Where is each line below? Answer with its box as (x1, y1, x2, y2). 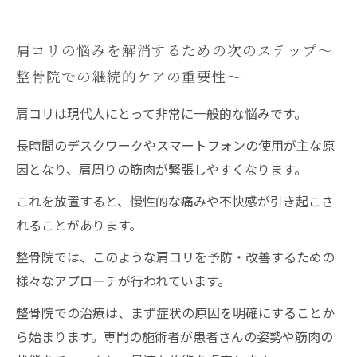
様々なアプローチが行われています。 (16, 271, 230, 290)
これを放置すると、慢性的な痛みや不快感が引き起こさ (16, 191, 334, 210)
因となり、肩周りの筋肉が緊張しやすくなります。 (16, 159, 307, 178)
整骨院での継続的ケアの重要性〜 (16, 66, 243, 86)
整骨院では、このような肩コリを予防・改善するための (16, 247, 335, 266)
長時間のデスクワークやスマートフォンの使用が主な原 (16, 135, 335, 155)
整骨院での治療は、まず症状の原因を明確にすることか (16, 303, 335, 322)
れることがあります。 (16, 215, 142, 234)
